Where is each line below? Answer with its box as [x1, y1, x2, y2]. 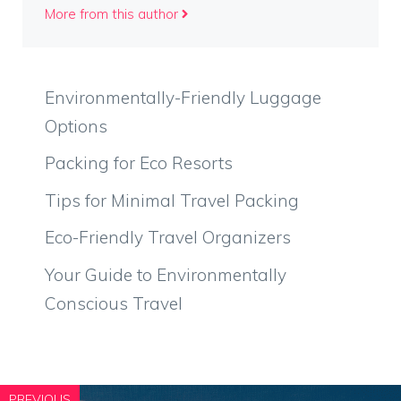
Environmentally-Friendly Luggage [45, 86, 321, 108]
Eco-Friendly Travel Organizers [45, 226, 291, 248]
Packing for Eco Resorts [45, 152, 233, 174]
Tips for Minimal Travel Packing [45, 189, 299, 211]
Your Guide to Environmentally [45, 263, 286, 286]
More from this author [45, 4, 178, 22]
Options [45, 115, 107, 137]
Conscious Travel [45, 292, 183, 314]
